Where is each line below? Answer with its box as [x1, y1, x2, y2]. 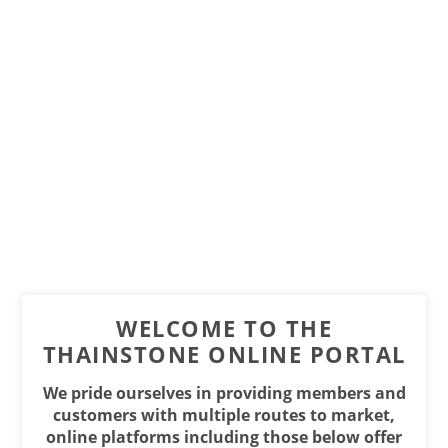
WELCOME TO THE [116, 313, 332, 343]
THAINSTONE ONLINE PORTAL [42, 339, 406, 369]
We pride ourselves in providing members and [42, 382, 406, 404]
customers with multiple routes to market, [53, 404, 395, 426]
